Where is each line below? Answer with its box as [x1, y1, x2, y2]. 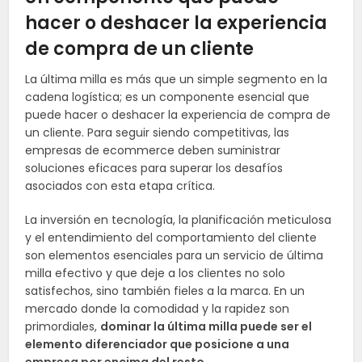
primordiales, [25, 318, 101, 335]
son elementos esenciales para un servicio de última [25, 247, 324, 264]
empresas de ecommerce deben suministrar [25, 142, 281, 159]
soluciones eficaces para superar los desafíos [25, 160, 284, 177]
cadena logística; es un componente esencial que [25, 89, 310, 106]
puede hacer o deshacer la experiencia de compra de [25, 107, 331, 124]
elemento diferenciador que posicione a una [25, 336, 290, 353]
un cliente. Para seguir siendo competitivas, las [25, 124, 290, 141]
